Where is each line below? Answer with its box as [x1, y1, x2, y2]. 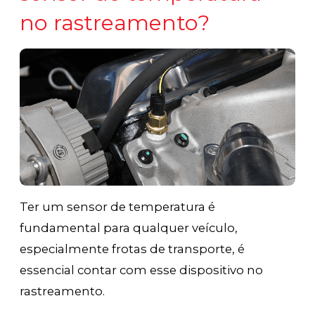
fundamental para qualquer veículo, [20, 221, 238, 236]
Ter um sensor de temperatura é [20, 200, 216, 214]
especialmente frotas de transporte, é [20, 242, 245, 257]
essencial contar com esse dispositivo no [20, 263, 264, 278]
